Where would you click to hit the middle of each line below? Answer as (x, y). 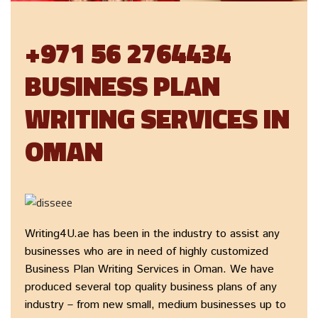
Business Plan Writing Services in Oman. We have (149, 270)
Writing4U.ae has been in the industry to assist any (152, 234)
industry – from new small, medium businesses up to (155, 305)
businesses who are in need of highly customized (147, 252)
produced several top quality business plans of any (151, 287)
